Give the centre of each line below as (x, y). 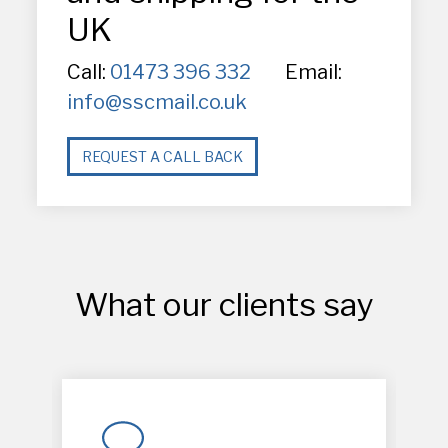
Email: (314, 72)
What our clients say (224, 304)
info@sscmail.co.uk (157, 102)
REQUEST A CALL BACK (163, 156)
